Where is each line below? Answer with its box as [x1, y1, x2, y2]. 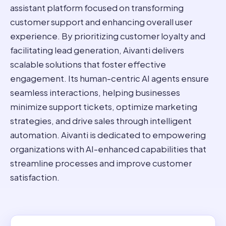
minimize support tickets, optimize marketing [10, 101, 197, 112]
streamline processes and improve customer [10, 157, 192, 168]
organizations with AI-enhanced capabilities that [10, 143, 206, 154]
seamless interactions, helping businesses [10, 87, 180, 98]
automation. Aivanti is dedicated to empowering [10, 129, 206, 140]
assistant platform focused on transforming [10, 2, 184, 13]
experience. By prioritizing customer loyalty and [10, 30, 205, 41]
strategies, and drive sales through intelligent [10, 115, 192, 126]
